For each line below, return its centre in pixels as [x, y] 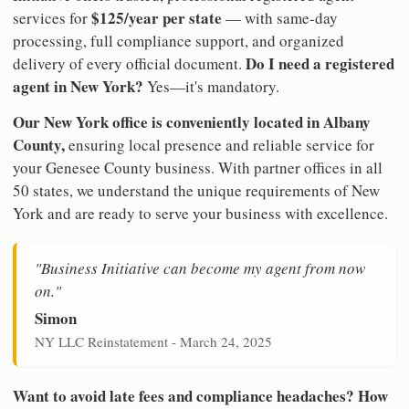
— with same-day [280, 17]
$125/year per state [157, 17]
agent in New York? [78, 86]
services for [52, 17]
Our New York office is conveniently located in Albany [192, 121]
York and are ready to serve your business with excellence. [200, 213]
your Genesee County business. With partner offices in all [198, 167]
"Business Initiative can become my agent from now [200, 267]
